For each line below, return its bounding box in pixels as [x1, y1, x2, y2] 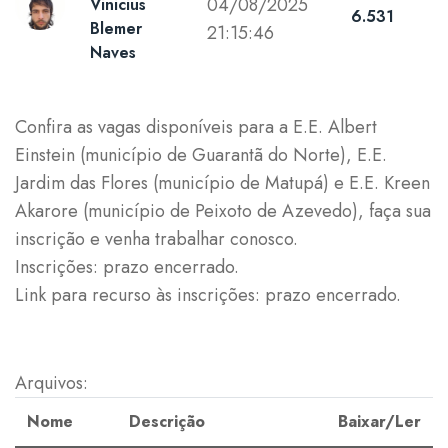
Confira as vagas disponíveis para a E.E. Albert [15, 113, 377, 140]
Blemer [90, 16, 142, 40]
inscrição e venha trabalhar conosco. [15, 225, 298, 252]
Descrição [129, 409, 205, 433]
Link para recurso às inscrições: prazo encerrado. [15, 281, 401, 308]
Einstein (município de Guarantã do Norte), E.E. [15, 141, 387, 168]
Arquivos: [15, 369, 88, 396]
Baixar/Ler [338, 409, 421, 433]
